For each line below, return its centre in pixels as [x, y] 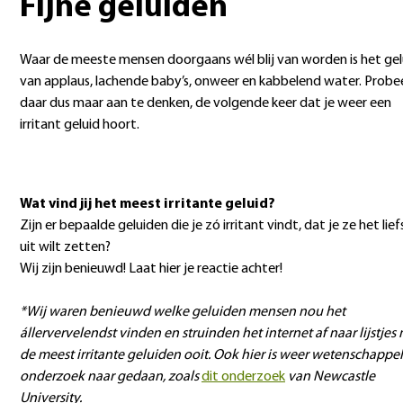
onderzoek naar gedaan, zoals [111, 376]
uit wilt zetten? [67, 247]
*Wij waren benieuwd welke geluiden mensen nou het [183, 312]
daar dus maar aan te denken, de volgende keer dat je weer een [206, 103]
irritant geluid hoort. [80, 125]
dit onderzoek [243, 376]
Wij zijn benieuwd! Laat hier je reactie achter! [151, 269]
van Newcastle [330, 376]
